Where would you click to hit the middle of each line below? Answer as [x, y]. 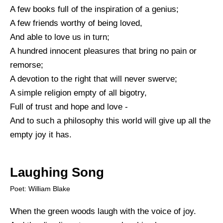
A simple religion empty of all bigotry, [78, 93]
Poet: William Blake [40, 188]
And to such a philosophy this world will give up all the [110, 120]
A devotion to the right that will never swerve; [94, 79]
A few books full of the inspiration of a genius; [94, 9]
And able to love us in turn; [60, 37]
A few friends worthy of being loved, [76, 23]
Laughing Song [57, 172]
